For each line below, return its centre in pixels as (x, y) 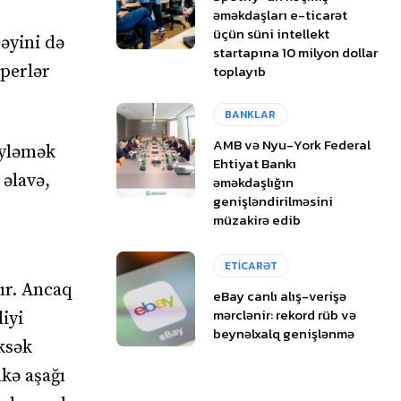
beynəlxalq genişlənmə (284, 334)
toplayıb (240, 71)
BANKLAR (251, 114)
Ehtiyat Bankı (255, 163)
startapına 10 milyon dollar (296, 52)
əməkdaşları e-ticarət (281, 14)
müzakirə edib (257, 219)
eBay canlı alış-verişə (280, 296)
